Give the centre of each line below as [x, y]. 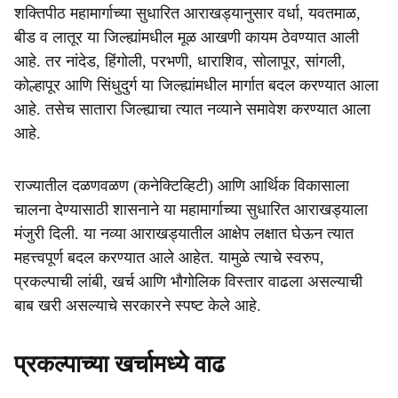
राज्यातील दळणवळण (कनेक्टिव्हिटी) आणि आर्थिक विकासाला [182, 186]
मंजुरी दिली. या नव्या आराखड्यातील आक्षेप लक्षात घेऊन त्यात [184, 234]
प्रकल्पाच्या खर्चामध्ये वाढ [119, 364]
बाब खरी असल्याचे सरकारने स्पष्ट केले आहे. [138, 306]
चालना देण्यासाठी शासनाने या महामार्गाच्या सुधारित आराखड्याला [191, 210]
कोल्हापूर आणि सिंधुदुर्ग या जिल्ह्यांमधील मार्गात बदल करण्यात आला [196, 85]
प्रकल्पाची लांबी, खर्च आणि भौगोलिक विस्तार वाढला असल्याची [188, 282]
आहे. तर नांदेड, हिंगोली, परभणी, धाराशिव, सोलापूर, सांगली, [180, 61]
